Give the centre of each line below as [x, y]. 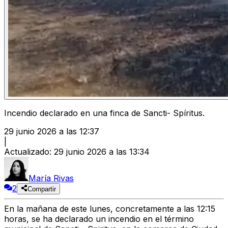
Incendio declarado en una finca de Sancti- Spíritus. [104, 113]
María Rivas [51, 178]
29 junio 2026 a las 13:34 [102, 152]
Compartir [42, 189]
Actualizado [27, 152]
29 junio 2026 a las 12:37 [52, 132]
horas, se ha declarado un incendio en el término [99, 219]
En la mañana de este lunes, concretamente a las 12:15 [110, 209]
